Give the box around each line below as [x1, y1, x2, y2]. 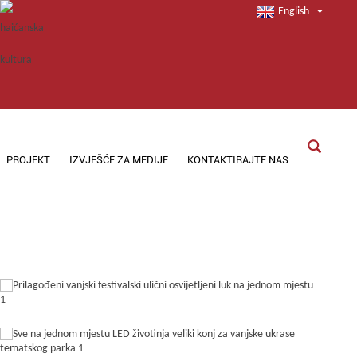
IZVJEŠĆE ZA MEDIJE [69, 153, 169, 166]
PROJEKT [6, 153, 51, 166]
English [278, 6, 310, 18]
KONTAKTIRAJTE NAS [187, 153, 289, 166]
